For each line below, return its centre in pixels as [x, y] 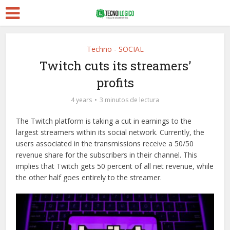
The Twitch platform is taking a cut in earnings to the [104, 121]
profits [115, 83]
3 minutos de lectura [129, 100]
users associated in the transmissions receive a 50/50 [105, 143]
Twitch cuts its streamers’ [115, 66]
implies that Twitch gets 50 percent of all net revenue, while [115, 166]
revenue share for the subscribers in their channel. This [107, 155]
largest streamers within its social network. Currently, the [110, 132]
